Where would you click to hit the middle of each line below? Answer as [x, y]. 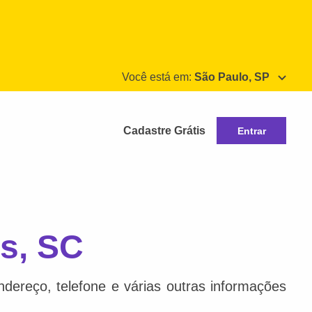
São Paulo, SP [232, 77]
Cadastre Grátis [164, 130]
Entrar [251, 131]
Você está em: [158, 77]
